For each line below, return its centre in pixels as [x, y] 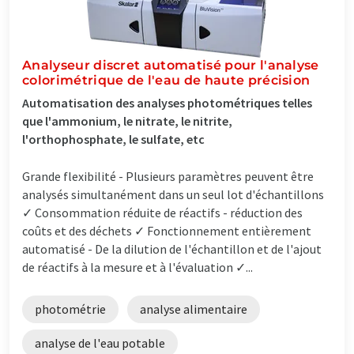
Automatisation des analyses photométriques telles [167, 102]
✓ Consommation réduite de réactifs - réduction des [162, 212]
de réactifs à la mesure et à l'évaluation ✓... [137, 267]
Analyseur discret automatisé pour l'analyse [171, 65]
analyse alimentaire [194, 309]
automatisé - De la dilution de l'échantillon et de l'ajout [172, 249]
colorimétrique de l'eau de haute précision [166, 80]
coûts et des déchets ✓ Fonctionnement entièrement [167, 230]
